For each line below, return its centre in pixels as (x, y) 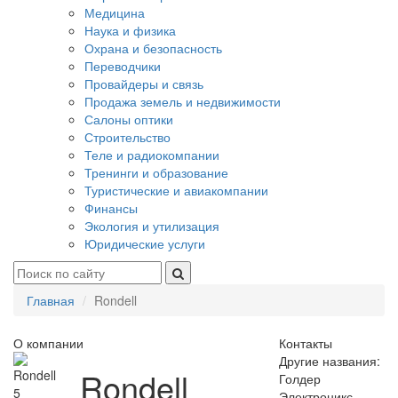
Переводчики (123, 66)
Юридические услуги (145, 243)
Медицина (115, 12)
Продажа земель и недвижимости (183, 101)
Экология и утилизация (152, 226)
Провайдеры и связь (144, 84)
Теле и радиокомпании (152, 155)
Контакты (305, 343)
